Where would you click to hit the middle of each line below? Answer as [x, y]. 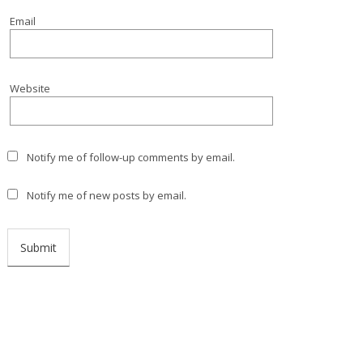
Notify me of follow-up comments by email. [131, 157]
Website [30, 88]
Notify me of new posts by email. [107, 195]
